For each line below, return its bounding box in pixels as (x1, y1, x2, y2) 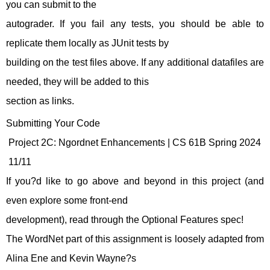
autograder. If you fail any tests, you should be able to (6, 19, 264, 29)
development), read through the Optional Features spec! (6, 215, 243, 225)
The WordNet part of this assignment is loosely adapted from (6, 234, 264, 244)
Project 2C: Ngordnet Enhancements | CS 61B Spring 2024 (6, 137, 261, 148)
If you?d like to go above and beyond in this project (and (6, 176, 264, 186)
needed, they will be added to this (6, 77, 149, 87)
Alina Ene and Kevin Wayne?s (6, 253, 136, 263)
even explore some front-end (6, 195, 128, 206)
